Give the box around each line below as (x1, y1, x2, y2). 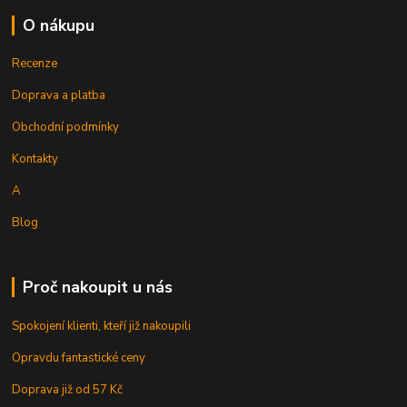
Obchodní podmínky (12, 119, 120, 136)
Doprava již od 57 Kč (12, 382, 124, 399)
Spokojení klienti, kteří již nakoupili (12, 318, 192, 335)
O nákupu (22, 14, 94, 36)
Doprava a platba (12, 87, 106, 104)
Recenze (12, 55, 58, 73)
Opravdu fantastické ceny (12, 350, 146, 367)
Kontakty (12, 151, 59, 168)
